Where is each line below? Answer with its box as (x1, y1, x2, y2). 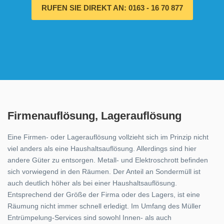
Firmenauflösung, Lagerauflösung (7, 109, 181, 122)
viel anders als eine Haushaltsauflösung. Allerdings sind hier (7, 144, 196, 152)
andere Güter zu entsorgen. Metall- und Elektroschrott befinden (7, 156, 208, 164)
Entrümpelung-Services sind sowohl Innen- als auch (7, 213, 171, 221)
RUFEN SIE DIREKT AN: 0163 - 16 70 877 (41, 3, 183, 12)
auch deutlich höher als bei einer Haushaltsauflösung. (7, 179, 177, 187)
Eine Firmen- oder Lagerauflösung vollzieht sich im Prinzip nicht (7, 133, 208, 141)
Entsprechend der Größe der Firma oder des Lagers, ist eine (7, 190, 200, 198)
